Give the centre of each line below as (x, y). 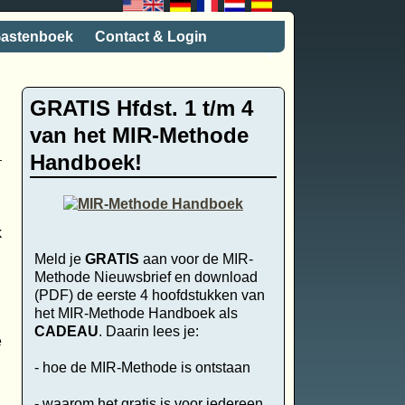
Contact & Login (151, 36)
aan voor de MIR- (196, 259)
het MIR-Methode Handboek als (136, 313)
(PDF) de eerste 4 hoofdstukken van (149, 295)
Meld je (59, 259)
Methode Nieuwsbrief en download (146, 277)
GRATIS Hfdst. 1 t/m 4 (141, 108)
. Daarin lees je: (148, 331)
